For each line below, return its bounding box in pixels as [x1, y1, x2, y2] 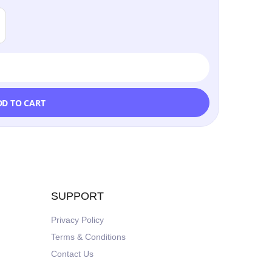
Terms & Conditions [50, 232, 126, 242]
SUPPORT [50, 190, 104, 202]
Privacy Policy [50, 215, 104, 225]
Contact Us [50, 249, 93, 259]
